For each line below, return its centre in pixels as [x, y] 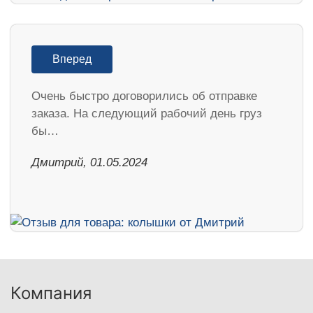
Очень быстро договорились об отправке [144, 96]
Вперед [72, 59]
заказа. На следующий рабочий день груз [147, 114]
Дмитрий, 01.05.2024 [89, 163]
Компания [51, 293]
